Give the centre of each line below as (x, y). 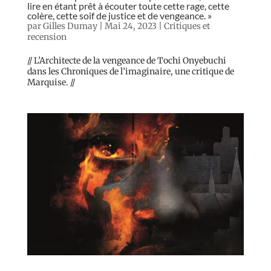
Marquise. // (51, 82)
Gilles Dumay (70, 26)
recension (47, 37)
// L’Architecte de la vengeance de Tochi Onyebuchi (126, 60)
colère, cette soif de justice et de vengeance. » (119, 15)
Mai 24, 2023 (130, 26)
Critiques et (187, 26)
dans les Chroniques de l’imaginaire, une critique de (130, 71)
